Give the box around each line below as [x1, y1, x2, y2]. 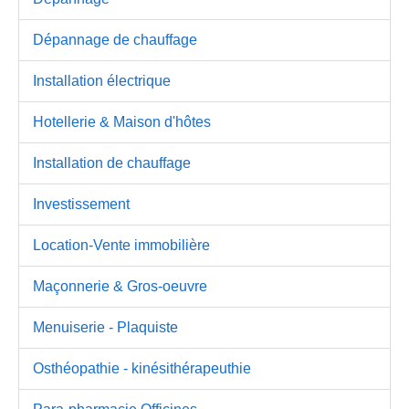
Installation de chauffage [33, 154, 191, 171]
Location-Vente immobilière [33, 236, 210, 253]
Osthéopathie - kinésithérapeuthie [33, 360, 251, 376]
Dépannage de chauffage [33, 31, 197, 47]
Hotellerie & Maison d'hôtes [33, 113, 211, 130]
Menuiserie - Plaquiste [33, 319, 178, 335]
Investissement [33, 195, 130, 212]
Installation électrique [33, 72, 171, 89]
